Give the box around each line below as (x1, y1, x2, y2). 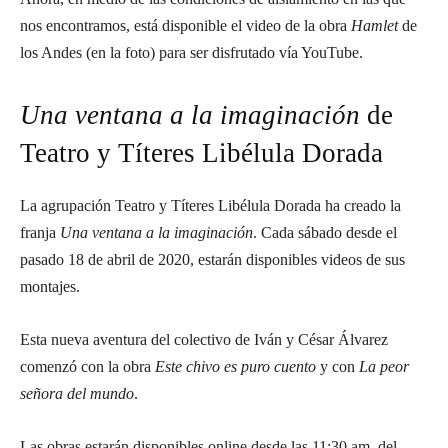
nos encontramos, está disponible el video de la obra (20, 17, 351, 34)
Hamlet (351, 17, 398, 34)
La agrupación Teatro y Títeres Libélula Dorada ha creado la (20, 197, 401, 214)
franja (20, 224, 60, 241)
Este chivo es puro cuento (155, 358, 316, 375)
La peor (359, 358, 409, 375)
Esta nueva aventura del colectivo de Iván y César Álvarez (20, 331, 388, 348)
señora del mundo (20, 385, 134, 402)
